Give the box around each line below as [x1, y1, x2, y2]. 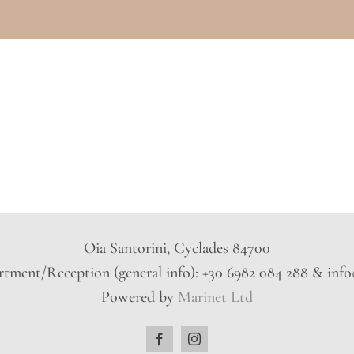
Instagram [200, 332, 249, 345]
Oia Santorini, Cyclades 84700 [84, 239, 270, 258]
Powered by [101, 288, 178, 307]
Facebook [165, 332, 214, 345]
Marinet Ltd [178, 288, 253, 307]
